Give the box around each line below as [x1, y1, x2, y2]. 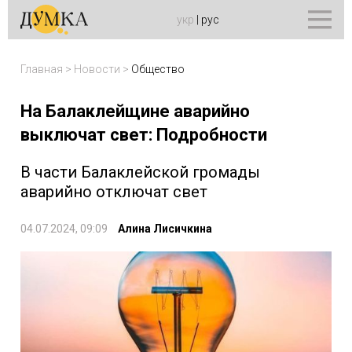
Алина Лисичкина [118, 222, 212, 235]
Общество [131, 63, 185, 75]
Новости [74, 63, 120, 75]
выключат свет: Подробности [20, 125, 267, 145]
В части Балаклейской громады [20, 163, 260, 181]
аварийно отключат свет [20, 182, 207, 201]
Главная [20, 63, 63, 75]
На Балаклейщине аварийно [20, 101, 250, 121]
